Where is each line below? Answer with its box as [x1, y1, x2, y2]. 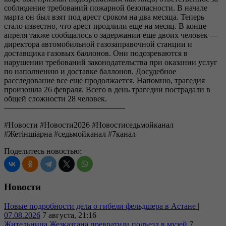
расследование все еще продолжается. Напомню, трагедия [4, 76, 205, 85]
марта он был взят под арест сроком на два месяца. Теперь [4, 12, 204, 21]
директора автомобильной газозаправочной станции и [4, 39, 192, 48]
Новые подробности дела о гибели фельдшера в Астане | [4, 202, 199, 211]
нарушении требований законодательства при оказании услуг [4, 58, 217, 67]
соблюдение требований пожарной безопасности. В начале [4, 3, 207, 12]
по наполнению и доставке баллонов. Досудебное [4, 67, 176, 76]
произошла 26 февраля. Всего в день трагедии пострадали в [4, 85, 210, 94]
